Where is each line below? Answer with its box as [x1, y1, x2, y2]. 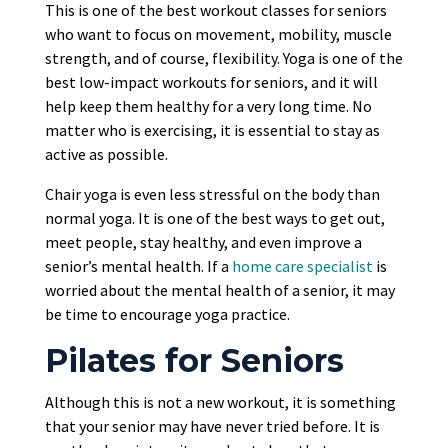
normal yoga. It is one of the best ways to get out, [44, 208, 385, 229]
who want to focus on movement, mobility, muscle [44, 24, 392, 45]
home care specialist [231, 256, 373, 277]
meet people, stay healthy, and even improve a [44, 232, 362, 253]
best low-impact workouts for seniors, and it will [44, 72, 378, 93]
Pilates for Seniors [44, 341, 344, 381]
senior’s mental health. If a [44, 256, 232, 277]
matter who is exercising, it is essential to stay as [44, 120, 380, 141]
